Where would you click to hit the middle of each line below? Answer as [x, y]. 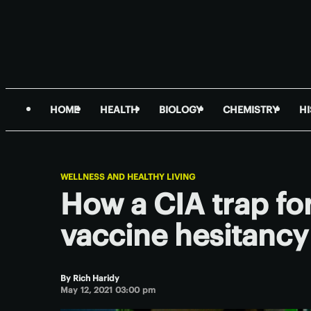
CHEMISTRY [251, 110]
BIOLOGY [180, 110]
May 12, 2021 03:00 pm [108, 290]
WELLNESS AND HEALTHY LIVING [128, 177]
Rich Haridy [96, 278]
